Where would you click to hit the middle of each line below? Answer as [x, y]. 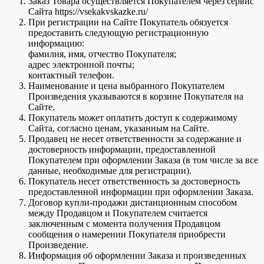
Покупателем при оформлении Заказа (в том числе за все [143, 160]
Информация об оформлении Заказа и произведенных [137, 255]
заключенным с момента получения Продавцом [124, 223]
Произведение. [58, 245]
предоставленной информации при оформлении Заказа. [141, 192]
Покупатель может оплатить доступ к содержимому [133, 117]
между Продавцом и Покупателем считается [118, 213]
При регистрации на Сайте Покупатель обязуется [128, 22]
